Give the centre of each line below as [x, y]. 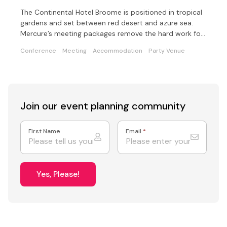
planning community [138, 106]
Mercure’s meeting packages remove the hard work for [112, 33]
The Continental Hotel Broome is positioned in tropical [111, 12]
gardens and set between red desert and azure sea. [107, 23]
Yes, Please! [58, 174]
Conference [38, 50]
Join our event [55, 106]
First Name [44, 131]
